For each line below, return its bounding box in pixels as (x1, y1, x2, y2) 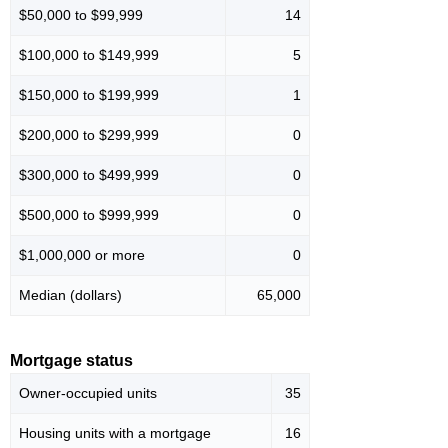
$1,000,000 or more (19, 246, 145, 263)
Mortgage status (10, 351, 133, 369)
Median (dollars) (19, 286, 122, 303)
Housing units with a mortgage (19, 424, 211, 441)
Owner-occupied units (19, 384, 157, 401)
